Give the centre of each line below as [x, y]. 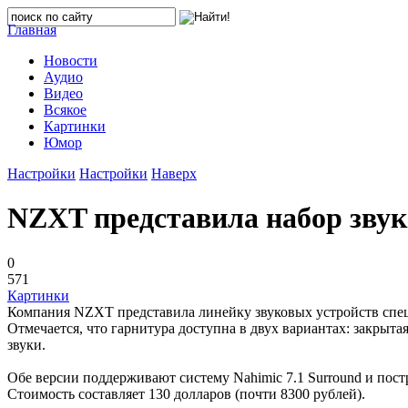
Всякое [65, 110]
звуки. [26, 344]
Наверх [174, 173]
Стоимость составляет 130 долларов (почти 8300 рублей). [186, 393]
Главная [32, 30]
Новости [71, 61]
